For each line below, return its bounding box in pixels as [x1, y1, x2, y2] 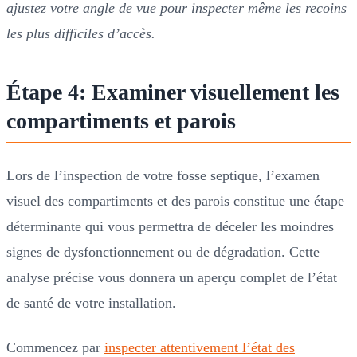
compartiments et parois [6, 108, 236, 133]
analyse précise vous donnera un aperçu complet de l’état [6, 269, 337, 285]
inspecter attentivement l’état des [104, 339, 295, 355]
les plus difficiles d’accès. [6, 25, 155, 41]
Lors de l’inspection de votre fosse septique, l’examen [6, 167, 320, 183]
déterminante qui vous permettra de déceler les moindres [6, 218, 334, 234]
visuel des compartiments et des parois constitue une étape [6, 192, 344, 209]
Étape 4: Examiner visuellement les [6, 79, 339, 104]
